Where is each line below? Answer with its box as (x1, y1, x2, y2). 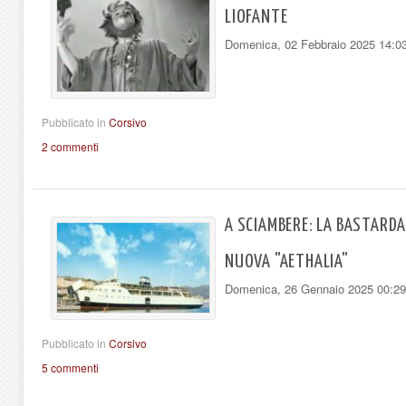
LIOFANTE (225, 7, 288, 26)
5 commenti (42, 360, 99, 376)
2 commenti (42, 139, 99, 155)
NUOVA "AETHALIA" (225, 253, 349, 272)
